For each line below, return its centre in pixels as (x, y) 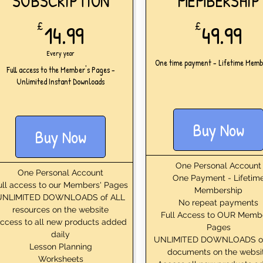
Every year (60, 53)
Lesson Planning (60, 246)
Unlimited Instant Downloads (60, 81)
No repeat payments (218, 202)
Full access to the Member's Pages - (60, 69)
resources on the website (60, 209)
